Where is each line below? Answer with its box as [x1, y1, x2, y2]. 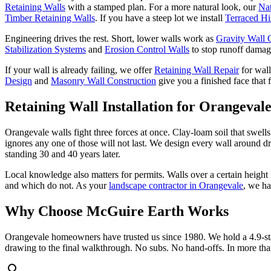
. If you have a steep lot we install [95, 13, 223, 24]
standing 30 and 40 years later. [5, 149, 120, 160]
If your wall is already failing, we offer [5, 65, 152, 76]
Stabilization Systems [5, 44, 86, 55]
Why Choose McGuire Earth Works [5, 203, 229, 220]
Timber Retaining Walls [5, 13, 95, 24]
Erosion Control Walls [105, 44, 189, 55]
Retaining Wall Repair [154, 65, 239, 76]
